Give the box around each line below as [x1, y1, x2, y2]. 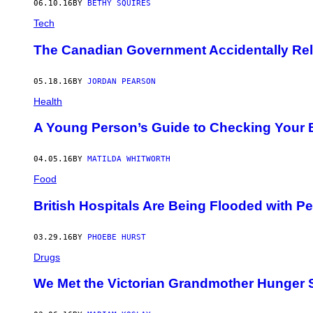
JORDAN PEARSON [87, 76, 156, 86]
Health [34, 95, 62, 107]
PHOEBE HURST [87, 232, 146, 242]
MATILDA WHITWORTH [87, 154, 170, 164]
